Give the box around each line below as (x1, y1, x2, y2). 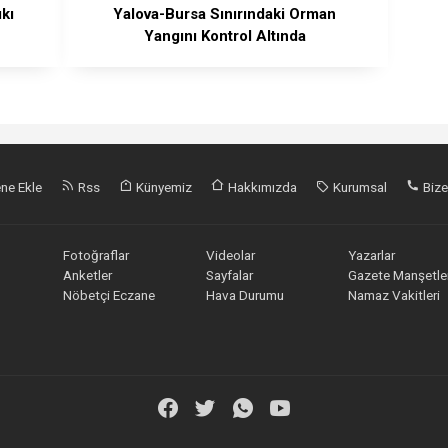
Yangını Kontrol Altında (143, 26, 306, 45)
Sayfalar (205, 266, 253, 283)
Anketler (63, 266, 113, 283)
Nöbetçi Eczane (63, 286, 156, 303)
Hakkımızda (225, 178, 297, 195)
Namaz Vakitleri (348, 286, 441, 303)
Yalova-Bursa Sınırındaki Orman (113, 4, 337, 23)
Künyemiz (133, 178, 192, 195)
